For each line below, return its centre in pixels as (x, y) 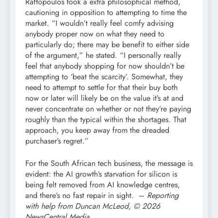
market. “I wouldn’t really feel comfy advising (100, 23)
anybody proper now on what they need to (95, 34)
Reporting (163, 196)
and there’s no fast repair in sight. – (86, 196)
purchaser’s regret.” (57, 141)
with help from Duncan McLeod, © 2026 (93, 206)
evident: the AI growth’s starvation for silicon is (101, 174)
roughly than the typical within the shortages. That (106, 120)
